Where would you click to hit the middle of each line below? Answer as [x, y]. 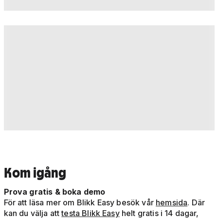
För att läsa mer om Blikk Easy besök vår [80, 203]
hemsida [172, 203]
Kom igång [35, 173]
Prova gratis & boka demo [54, 192]
